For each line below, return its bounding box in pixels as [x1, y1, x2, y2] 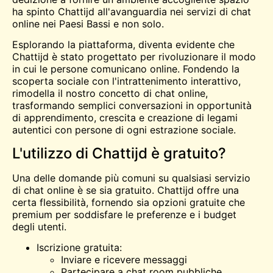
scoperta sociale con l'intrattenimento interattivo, [12, 75, 241, 88]
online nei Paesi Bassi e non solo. [12, 17, 164, 30]
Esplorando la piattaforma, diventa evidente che [12, 38, 235, 51]
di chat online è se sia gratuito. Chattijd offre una [12, 183, 239, 196]
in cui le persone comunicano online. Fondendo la [12, 63, 239, 76]
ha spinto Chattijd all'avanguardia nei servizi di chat [12, 5, 251, 18]
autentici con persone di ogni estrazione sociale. [12, 124, 236, 136]
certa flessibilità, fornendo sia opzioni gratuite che [12, 196, 245, 208]
